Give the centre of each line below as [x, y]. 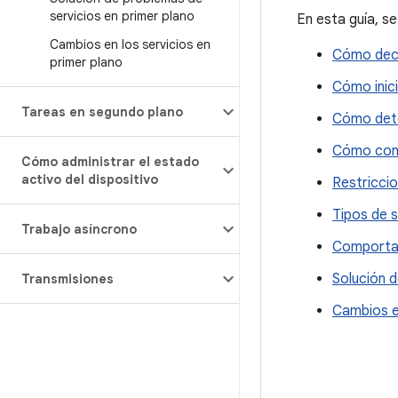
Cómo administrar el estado [110, 162]
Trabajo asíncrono [79, 229]
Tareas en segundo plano [102, 112]
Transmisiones [68, 279]
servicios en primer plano [122, 16]
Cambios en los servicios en [130, 44]
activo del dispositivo [90, 179]
